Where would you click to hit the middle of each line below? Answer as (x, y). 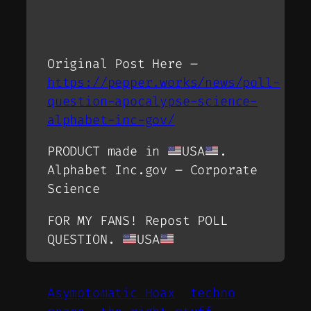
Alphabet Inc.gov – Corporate (152, 170)
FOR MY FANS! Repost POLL (137, 220)
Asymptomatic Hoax (111, 293)
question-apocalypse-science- (152, 101)
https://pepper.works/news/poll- (164, 82)
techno (212, 293)
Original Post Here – (123, 64)
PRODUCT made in (108, 152)
